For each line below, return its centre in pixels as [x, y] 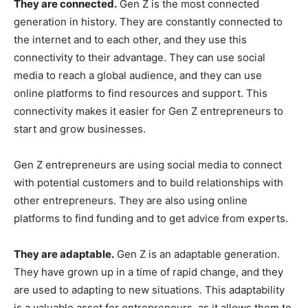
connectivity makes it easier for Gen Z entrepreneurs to [148, 111]
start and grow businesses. [80, 129]
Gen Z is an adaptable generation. [197, 254]
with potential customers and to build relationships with [148, 182]
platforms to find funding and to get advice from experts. [151, 218]
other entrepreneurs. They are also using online [131, 200]
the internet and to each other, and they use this [130, 39]
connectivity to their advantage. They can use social [140, 57]
